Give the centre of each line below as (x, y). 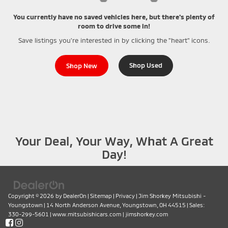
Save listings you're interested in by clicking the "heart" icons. (114, 40)
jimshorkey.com (147, 214)
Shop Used (146, 65)
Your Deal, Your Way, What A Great (114, 140)
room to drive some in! (114, 26)
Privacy (125, 195)
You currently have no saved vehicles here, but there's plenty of (114, 17)
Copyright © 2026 (32, 195)
